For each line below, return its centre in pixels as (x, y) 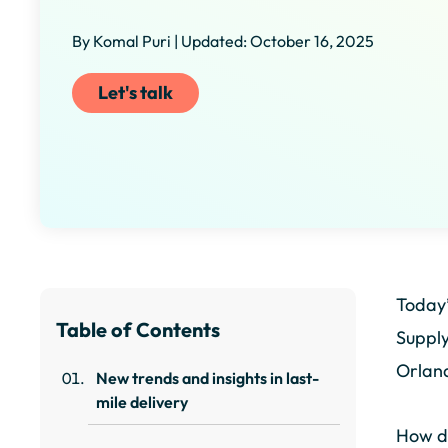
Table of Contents (138, 329)
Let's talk (135, 92)
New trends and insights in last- (207, 378)
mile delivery (142, 402)
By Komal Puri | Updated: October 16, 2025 (223, 40)
